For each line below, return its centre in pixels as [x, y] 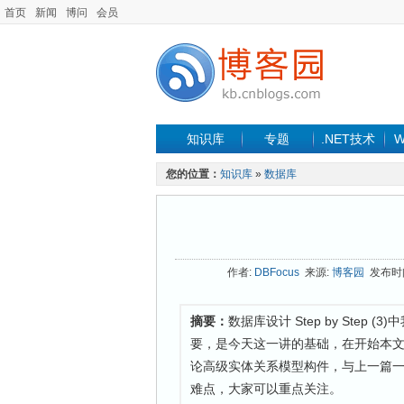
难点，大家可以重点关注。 [266, 389]
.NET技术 [348, 139]
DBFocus [277, 272]
